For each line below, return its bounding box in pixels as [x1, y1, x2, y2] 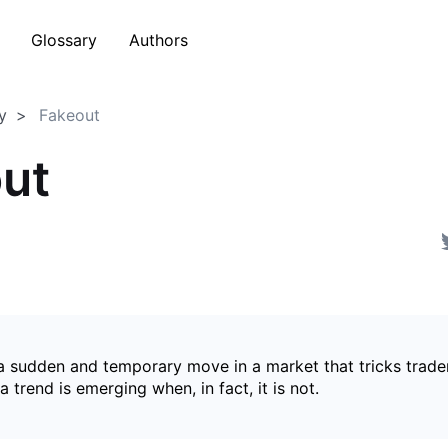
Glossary [31, 29, 97, 50]
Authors [129, 29, 188, 50]
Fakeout [39, 105, 100, 125]
